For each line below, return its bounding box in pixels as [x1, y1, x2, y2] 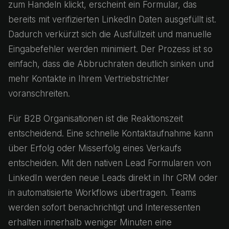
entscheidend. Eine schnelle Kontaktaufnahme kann [8, 128, 213, 139]
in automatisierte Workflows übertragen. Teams [8, 188, 196, 198]
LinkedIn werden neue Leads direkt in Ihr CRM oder [8, 173, 218, 183]
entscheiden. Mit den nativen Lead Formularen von [8, 158, 211, 168]
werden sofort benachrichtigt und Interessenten [8, 202, 200, 213]
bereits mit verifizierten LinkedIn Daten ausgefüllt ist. [8, 14, 216, 25]
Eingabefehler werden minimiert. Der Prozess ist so [8, 44, 213, 54]
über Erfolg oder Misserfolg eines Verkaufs [8, 143, 181, 153]
